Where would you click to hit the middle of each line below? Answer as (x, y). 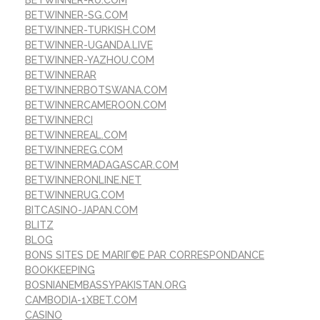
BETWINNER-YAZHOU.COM (90, 60)
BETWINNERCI (59, 120)
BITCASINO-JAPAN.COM (81, 210)
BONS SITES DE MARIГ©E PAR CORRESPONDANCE (145, 255)
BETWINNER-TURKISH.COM (90, 30)
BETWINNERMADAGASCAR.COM (102, 165)
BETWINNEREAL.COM (76, 135)
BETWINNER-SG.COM (76, 15)
